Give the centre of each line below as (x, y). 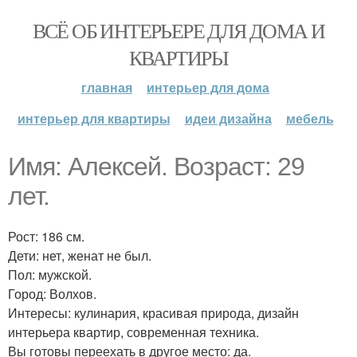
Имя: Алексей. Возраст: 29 (156, 167)
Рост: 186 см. (46, 236)
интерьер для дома (208, 87)
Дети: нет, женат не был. (80, 255)
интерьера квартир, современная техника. (133, 332)
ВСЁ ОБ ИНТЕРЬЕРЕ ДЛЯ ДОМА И (178, 30)
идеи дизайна (228, 118)
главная (107, 87)
